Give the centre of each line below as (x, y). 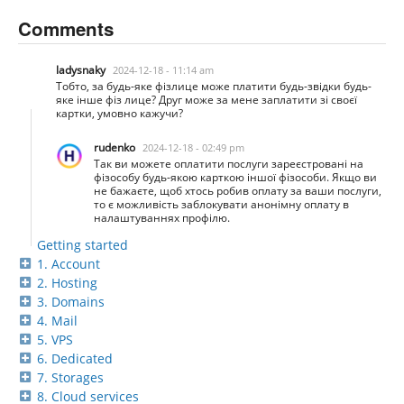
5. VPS (55, 339)
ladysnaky (81, 69)
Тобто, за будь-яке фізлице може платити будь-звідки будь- (214, 86)
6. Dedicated (75, 358)
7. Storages (70, 377)
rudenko (115, 147)
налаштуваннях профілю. (162, 217)
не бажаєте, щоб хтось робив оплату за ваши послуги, (238, 190)
